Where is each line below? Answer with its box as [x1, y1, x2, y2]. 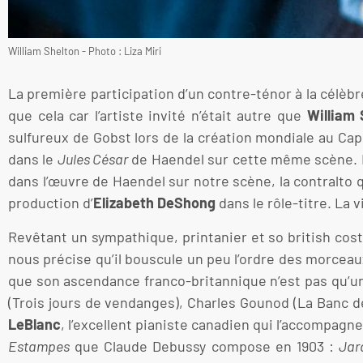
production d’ [8, 194, 93, 212]
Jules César [57, 150, 129, 169]
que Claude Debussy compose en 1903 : [70, 336, 340, 355]
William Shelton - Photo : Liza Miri [8, 45, 161, 58]
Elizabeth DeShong [93, 194, 216, 212]
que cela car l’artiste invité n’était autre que [8, 106, 307, 125]
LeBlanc [8, 314, 61, 333]
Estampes [8, 336, 70, 355]
